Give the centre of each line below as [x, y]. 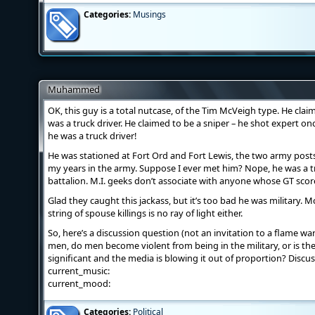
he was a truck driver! [92, 136]
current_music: [79, 271]
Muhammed [74, 89]
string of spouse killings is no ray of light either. [145, 213]
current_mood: [79, 283]
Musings [149, 14]
